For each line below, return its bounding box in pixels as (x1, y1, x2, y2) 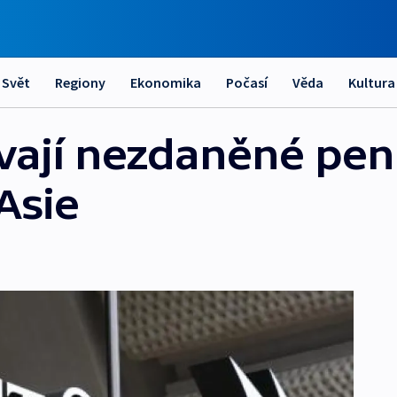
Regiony (55, 74, 105, 91)
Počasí (226, 74, 268, 91)
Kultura (348, 74, 395, 91)
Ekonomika (130, 74, 201, 91)
